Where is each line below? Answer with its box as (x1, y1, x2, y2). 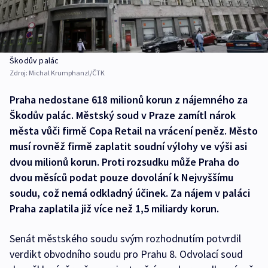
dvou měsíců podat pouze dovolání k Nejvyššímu (10, 170, 233, 185)
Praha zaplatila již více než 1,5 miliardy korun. (10, 202, 219, 216)
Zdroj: (10, 68, 29, 78)
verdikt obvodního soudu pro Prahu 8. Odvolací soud (10, 247, 243, 261)
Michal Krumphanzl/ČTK (29, 68, 105, 78)
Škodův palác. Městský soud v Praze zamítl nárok (10, 108, 236, 123)
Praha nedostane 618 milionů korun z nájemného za (10, 93, 248, 107)
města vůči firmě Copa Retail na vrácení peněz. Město (10, 124, 258, 138)
